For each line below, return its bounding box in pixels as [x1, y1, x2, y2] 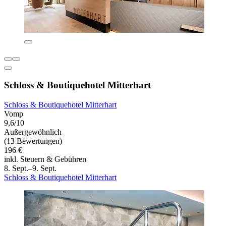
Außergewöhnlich [4, 127, 62, 136]
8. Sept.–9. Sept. [4, 163, 56, 173]
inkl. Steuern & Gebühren [4, 154, 86, 163]
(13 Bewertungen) [4, 136, 62, 145]
